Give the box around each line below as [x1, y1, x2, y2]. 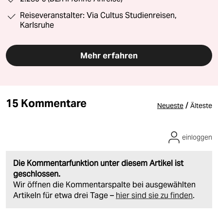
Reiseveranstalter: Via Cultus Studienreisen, [20, 11, 177, 20]
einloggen [182, 133, 212, 142]
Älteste [190, 101, 212, 110]
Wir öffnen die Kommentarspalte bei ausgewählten [13, 180, 196, 190]
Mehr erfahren [80, 50, 138, 61]
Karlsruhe [20, 20, 54, 30]
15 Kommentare [6, 96, 87, 110]
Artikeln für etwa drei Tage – [13, 190, 116, 201]
